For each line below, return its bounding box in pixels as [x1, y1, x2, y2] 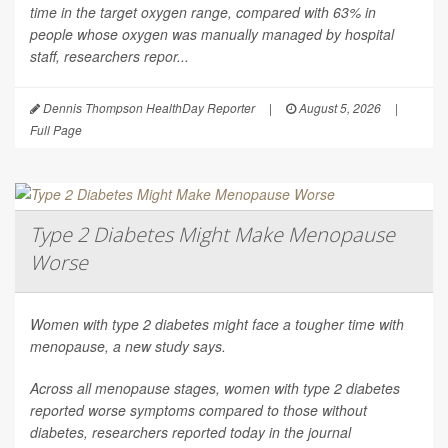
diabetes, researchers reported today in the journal [30, 422, 351, 443]
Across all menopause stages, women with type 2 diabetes [30, 378, 400, 399]
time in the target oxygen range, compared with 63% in [30, 2, 376, 23]
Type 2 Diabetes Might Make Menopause [30, 221, 395, 249]
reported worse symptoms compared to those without [30, 400, 367, 421]
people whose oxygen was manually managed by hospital [30, 24, 394, 45]
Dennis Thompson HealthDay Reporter [40, 99, 255, 117]
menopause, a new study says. [30, 336, 226, 357]
